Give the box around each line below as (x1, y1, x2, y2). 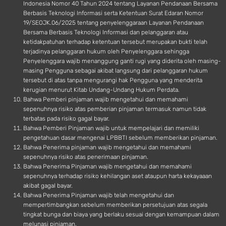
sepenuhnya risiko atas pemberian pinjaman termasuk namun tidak (23, 105, 206, 113)
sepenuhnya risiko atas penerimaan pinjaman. (23, 153, 148, 161)
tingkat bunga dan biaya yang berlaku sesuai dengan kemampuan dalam (23, 211, 219, 218)
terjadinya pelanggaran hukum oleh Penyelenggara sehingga (23, 48, 189, 55)
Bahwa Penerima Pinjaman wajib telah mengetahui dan (23, 192, 174, 199)
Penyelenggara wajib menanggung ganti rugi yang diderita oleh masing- (23, 58, 221, 65)
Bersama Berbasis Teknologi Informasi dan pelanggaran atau (23, 29, 188, 36)
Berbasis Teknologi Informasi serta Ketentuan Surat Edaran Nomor (23, 10, 203, 17)
